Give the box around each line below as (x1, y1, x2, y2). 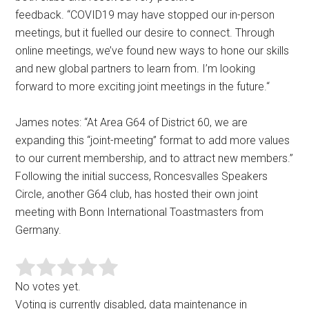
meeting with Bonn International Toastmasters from (15, 206, 264, 219)
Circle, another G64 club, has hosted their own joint (15, 188, 259, 201)
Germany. (15, 223, 62, 237)
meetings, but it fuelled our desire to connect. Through (15, 26, 275, 40)
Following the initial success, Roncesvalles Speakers (15, 170, 268, 183)
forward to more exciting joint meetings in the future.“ (15, 80, 270, 94)
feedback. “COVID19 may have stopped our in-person (15, 8, 275, 22)
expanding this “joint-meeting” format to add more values (15, 134, 290, 148)
